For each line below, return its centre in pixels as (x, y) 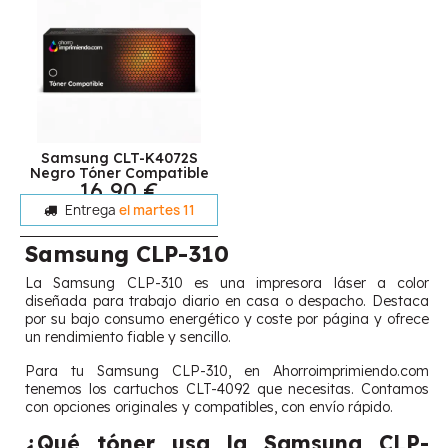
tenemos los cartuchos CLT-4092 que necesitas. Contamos (227, 388)
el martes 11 (156, 209)
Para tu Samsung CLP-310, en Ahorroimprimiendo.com (227, 370)
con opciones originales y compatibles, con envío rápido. (209, 406)
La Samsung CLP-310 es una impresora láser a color (227, 282)
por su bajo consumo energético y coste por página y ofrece (227, 318)
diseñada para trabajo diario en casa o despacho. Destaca (227, 300)
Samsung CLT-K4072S (119, 157)
